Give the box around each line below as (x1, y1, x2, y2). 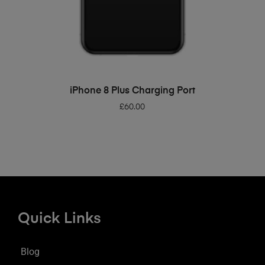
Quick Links (17, 211, 101, 227)
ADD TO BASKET (105, 82, 167, 91)
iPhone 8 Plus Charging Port (69, 86, 195, 96)
